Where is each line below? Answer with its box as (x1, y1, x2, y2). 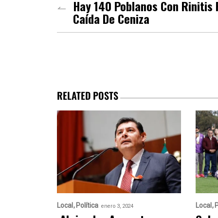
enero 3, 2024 (101, 202, 133, 209)
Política (76, 201, 98, 209)
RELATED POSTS (57, 88, 118, 103)
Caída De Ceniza (73, 10, 149, 27)
